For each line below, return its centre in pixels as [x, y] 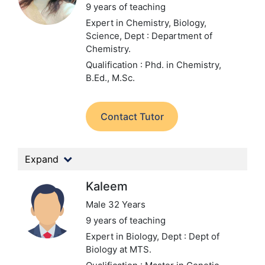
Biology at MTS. [119, 249]
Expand [42, 159]
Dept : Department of [168, 36]
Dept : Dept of [190, 236]
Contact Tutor [132, 117]
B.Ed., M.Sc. [110, 78]
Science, [105, 36]
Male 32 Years [116, 204]
